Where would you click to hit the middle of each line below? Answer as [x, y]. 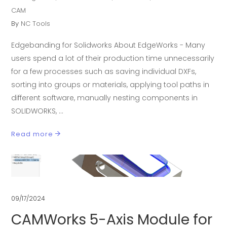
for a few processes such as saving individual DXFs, [104, 72]
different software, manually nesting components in [105, 98]
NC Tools [36, 24]
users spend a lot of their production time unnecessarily [113, 59]
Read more [32, 134]
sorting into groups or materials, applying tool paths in [110, 85]
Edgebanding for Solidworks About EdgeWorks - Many [108, 45]
